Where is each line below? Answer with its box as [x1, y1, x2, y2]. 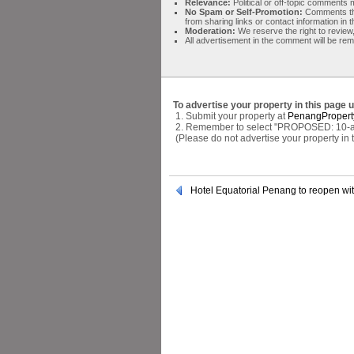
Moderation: [185, 25, 238, 36]
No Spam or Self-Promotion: [185, 6, 305, 17]
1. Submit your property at [173, 110, 288, 122]
